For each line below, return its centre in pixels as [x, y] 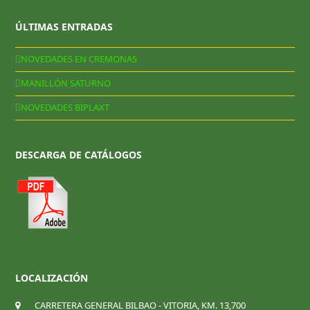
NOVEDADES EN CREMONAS [79, 59]
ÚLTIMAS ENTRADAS [64, 26]
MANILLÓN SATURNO [66, 83]
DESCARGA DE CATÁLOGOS [79, 154]
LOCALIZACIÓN [52, 277]
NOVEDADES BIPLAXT [65, 108]
